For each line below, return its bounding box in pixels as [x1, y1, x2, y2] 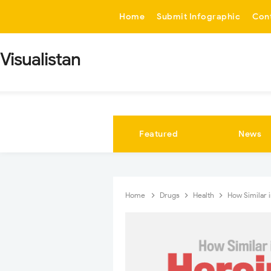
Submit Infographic [157, 11, 240, 22]
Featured [139, 129, 178, 139]
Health [193, 191, 216, 200]
